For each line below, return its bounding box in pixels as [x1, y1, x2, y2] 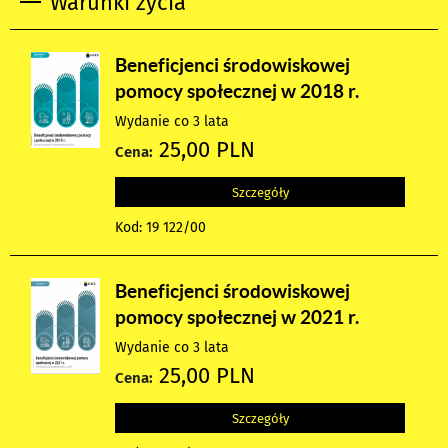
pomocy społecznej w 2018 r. [115, 80, 360, 103]
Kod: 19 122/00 [115, 219, 207, 237]
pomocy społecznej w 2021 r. [115, 306, 360, 329]
